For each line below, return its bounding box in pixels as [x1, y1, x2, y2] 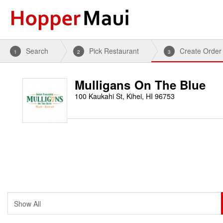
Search [26, 46, 48, 56]
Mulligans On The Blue [75, 76, 206, 93]
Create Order [180, 46, 222, 56]
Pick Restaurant [89, 46, 139, 56]
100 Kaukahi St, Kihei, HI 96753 [75, 91, 175, 101]
